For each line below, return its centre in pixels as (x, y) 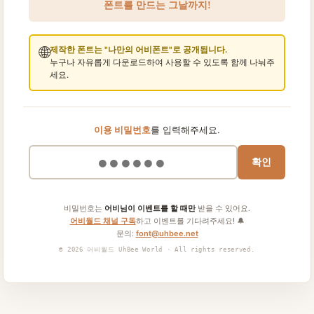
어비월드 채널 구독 (103, 220)
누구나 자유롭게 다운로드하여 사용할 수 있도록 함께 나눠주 (162, 62)
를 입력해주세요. (185, 129)
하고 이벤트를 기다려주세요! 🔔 (190, 220)
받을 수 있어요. (223, 208)
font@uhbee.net (167, 233)
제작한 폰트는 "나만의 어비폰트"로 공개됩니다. (138, 50)
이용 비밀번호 (122, 129)
